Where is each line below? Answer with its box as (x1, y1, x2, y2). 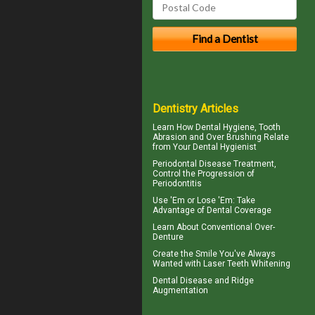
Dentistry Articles (153, 101, 238, 115)
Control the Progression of (153, 168, 255, 179)
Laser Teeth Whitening (203, 258, 290, 269)
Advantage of (153, 205, 207, 215)
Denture (153, 231, 184, 242)
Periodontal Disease (153, 158, 231, 169)
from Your (153, 141, 193, 152)
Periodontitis (153, 178, 202, 188)
